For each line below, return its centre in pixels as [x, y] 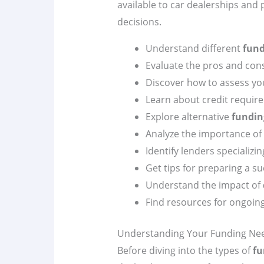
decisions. [139, 22]
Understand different [194, 49]
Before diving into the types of [185, 251]
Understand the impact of [204, 185]
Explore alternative [188, 117]
